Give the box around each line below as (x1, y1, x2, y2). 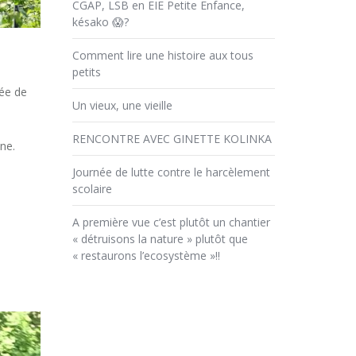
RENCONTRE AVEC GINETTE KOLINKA (72, 130, 272, 146)
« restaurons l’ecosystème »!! (72, 247, 220, 263)
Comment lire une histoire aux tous (72, 47, 253, 63)
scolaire (72, 180, 112, 196)
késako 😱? (72, 14, 129, 29)
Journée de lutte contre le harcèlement (72, 164, 270, 180)
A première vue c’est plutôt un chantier (72, 214, 270, 230)
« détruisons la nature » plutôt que (72, 230, 248, 246)
